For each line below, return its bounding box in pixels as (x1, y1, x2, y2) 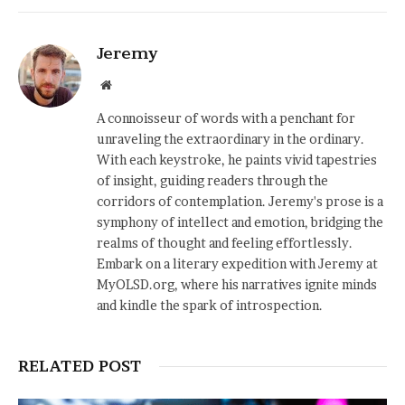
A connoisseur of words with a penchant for (97, 109, 355, 126)
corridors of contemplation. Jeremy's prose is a (97, 193, 383, 209)
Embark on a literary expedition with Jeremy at (97, 255, 378, 271)
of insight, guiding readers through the (97, 172, 328, 188)
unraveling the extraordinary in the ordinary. (97, 130, 364, 146)
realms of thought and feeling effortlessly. (97, 234, 353, 250)
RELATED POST (18, 355, 141, 375)
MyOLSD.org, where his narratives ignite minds (97, 276, 377, 292)
